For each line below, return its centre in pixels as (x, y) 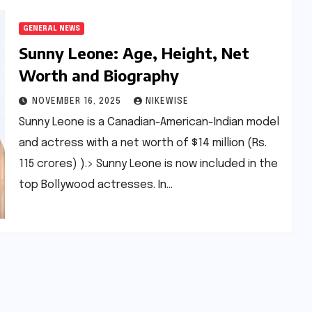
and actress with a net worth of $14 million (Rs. (142, 143)
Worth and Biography (99, 75)
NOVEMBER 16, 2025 (78, 101)
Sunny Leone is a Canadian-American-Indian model (149, 122)
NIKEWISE (167, 101)
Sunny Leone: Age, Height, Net (134, 53)
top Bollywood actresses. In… (95, 185)
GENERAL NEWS (51, 28)
